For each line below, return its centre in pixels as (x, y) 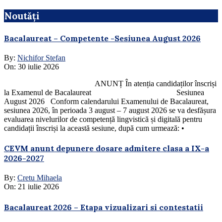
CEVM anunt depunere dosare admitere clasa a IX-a (107, 148)
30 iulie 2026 (38, 66)
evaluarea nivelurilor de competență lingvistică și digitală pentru (103, 119)
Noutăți (22, 16)
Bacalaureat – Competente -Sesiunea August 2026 (102, 38)
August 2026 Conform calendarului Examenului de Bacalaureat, (106, 101)
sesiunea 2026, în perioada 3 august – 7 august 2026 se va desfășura (110, 110)
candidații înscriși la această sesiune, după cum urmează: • (94, 128)
